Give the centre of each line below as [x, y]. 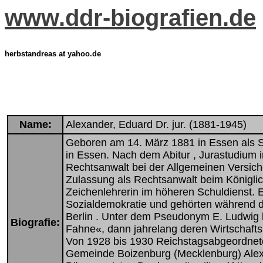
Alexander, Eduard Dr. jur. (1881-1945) [156, 125]
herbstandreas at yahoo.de [53, 54]
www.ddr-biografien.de [130, 18]
